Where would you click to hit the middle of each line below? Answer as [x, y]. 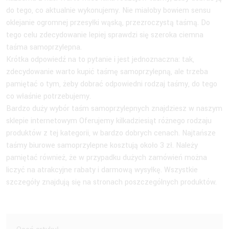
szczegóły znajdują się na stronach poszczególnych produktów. [112, 182]
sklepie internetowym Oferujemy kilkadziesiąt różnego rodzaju [109, 121]
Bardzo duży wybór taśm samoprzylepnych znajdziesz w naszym [114, 108]
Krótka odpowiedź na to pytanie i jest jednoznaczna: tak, [100, 59]
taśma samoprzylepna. [45, 47]
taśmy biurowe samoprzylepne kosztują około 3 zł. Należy [102, 145]
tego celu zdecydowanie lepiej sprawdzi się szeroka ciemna [105, 35]
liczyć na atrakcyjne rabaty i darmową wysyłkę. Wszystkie [102, 170]
